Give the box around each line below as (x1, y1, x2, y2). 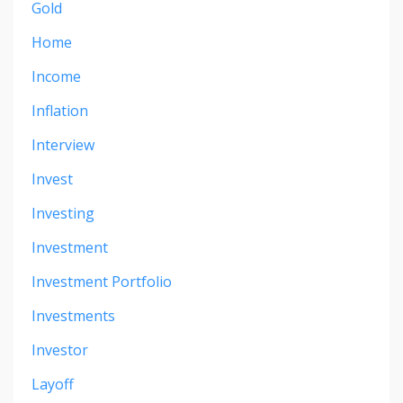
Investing (31, 202, 94, 223)
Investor (31, 339, 88, 360)
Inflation (31, 100, 88, 121)
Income (31, 66, 81, 86)
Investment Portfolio (31, 271, 172, 291)
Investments (31, 305, 115, 326)
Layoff (31, 373, 74, 394)
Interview (31, 134, 94, 155)
